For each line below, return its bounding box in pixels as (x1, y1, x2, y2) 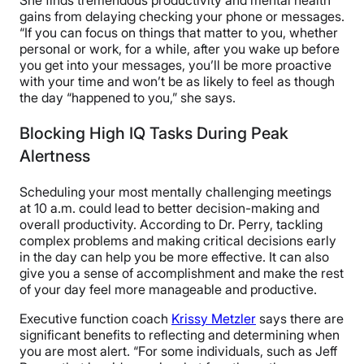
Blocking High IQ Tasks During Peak (19, 123, 288, 144)
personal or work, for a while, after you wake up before (19, 41, 340, 58)
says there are (256, 310, 344, 327)
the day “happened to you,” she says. (19, 89, 236, 106)
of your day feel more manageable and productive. (19, 281, 320, 298)
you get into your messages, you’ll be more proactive (19, 57, 331, 74)
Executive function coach (19, 310, 171, 327)
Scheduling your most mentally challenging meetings (19, 184, 331, 201)
